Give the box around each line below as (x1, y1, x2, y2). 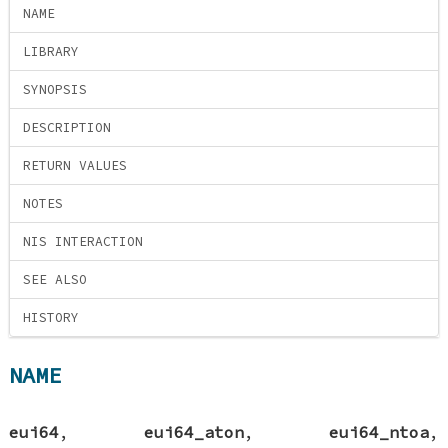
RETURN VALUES (23, 157, 128, 175)
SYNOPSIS (23, 81, 88, 99)
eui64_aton (144, 421, 244, 442)
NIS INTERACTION (23, 233, 144, 251)
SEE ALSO (23, 271, 88, 289)
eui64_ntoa (328, 421, 429, 442)
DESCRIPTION (23, 119, 112, 137)
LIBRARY (23, 43, 80, 61)
